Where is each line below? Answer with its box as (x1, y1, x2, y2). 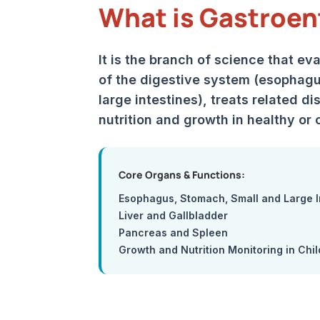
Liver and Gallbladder (119, 209, 228, 221)
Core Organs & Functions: (119, 168, 245, 181)
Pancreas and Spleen (119, 226, 228, 239)
